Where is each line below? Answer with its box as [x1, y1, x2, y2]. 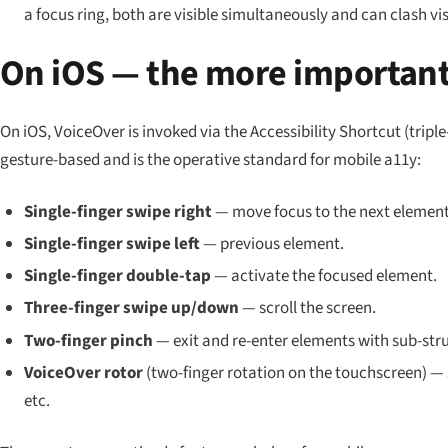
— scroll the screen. [238, 296, 376, 321]
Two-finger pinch [23, 328, 153, 353]
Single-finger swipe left [23, 231, 200, 256]
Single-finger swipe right [23, 199, 212, 224]
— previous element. [199, 231, 344, 256]
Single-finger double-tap [23, 264, 211, 288]
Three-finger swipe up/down [23, 296, 239, 321]
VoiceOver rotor [23, 360, 143, 385]
